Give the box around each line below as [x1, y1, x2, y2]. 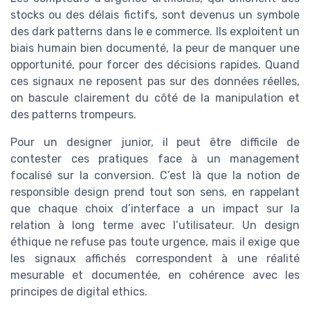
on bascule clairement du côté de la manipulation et [10, 91, 300, 104]
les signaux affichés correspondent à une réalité [10, 251, 300, 265]
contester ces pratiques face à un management [10, 152, 300, 165]
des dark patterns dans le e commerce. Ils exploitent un [10, 24, 300, 38]
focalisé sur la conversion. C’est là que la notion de [10, 168, 300, 182]
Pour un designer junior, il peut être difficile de [10, 135, 300, 149]
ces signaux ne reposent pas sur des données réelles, [10, 74, 300, 88]
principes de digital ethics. [10, 284, 147, 298]
